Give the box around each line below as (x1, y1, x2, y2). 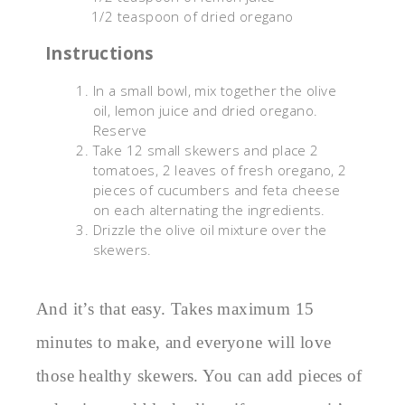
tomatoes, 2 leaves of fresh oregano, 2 (92, 160, 347, 179)
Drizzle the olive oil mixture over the (92, 220, 327, 239)
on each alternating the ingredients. (92, 200, 325, 219)
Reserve (92, 120, 147, 139)
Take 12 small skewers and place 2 (92, 140, 319, 159)
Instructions (45, 42, 155, 65)
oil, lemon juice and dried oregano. (92, 100, 318, 119)
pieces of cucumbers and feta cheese (92, 180, 341, 199)
